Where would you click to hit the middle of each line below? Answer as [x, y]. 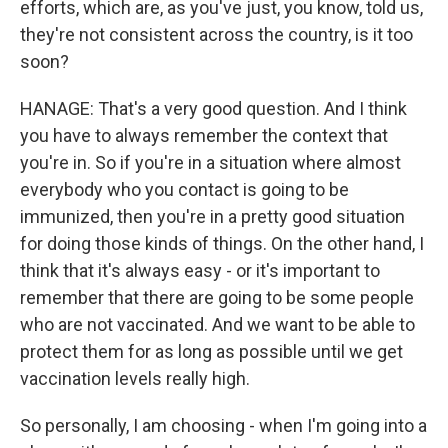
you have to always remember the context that [204, 135]
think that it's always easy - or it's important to [200, 270]
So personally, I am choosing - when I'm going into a [223, 425]
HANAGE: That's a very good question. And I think [213, 108]
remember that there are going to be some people [217, 297]
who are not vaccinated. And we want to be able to [217, 324]
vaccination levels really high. [135, 378]
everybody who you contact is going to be [184, 189]
